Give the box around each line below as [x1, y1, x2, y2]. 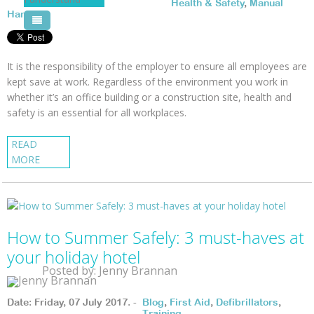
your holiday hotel [7, 245, 140, 268]
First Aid [170, 296, 210, 308]
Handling [7, 8, 50, 20]
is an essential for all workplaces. [38, 106, 186, 120]
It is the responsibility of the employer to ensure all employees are [7, 60, 307, 74]
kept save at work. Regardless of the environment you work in [7, 75, 288, 89]
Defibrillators [216, 296, 278, 308]
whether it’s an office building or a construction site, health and [7, 90, 292, 104]
